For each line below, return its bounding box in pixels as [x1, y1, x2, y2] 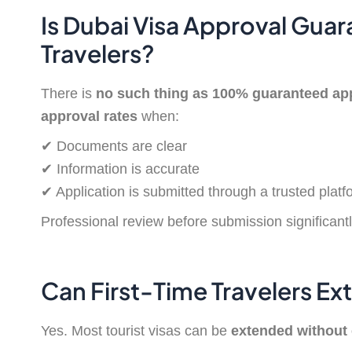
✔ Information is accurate [41, 160, 200, 177]
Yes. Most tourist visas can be [41, 322, 231, 339]
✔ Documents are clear [41, 137, 187, 154]
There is [41, 85, 96, 101]
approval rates [41, 108, 137, 124]
